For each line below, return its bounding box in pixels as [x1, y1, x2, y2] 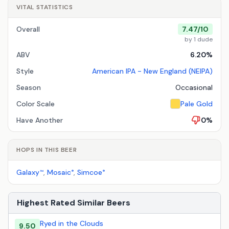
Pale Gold [180, 99, 213, 108]
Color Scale [16, 99, 55, 108]
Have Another [16, 116, 63, 125]
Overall [16, 25, 40, 34]
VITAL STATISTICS [16, 3, 73, 11]
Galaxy [16, 168, 39, 177]
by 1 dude [185, 35, 213, 43]
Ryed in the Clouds [40, 219, 103, 228]
